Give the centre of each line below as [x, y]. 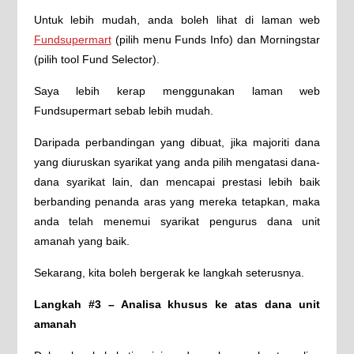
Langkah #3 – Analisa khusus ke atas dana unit [177, 304]
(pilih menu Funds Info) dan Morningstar [216, 40]
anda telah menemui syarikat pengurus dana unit [177, 221]
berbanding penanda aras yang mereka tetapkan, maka [177, 201]
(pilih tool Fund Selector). [96, 59]
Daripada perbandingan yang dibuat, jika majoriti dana [177, 142]
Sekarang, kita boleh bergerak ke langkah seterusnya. [169, 273]
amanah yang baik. [81, 241]
